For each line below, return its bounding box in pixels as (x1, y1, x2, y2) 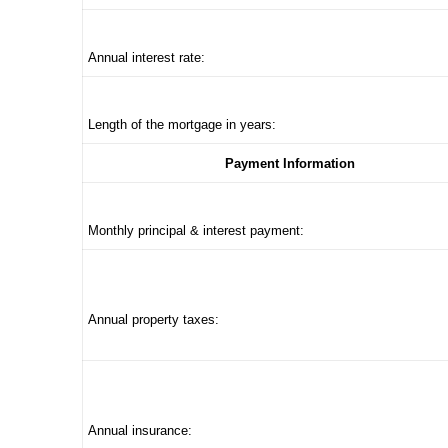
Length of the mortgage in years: (88, 117, 276, 132)
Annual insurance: (88, 423, 192, 438)
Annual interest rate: (88, 50, 205, 65)
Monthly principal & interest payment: (88, 223, 304, 238)
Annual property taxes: (88, 312, 219, 327)
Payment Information (224, 156, 355, 171)
